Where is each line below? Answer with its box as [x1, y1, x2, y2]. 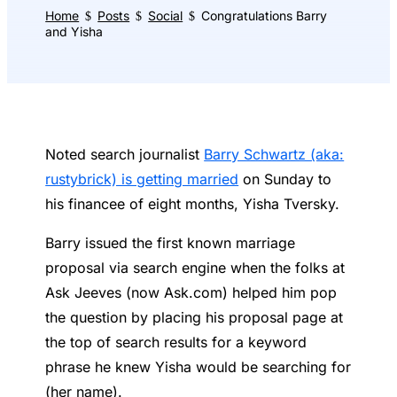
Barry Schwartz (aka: [204, 145, 345, 164]
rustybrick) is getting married [45, 170, 239, 189]
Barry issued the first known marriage [45, 234, 296, 253]
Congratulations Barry [201, 7, 328, 23]
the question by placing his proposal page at [45, 308, 344, 327]
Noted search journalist [45, 145, 205, 164]
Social [148, 7, 183, 23]
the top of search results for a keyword [45, 333, 307, 352]
